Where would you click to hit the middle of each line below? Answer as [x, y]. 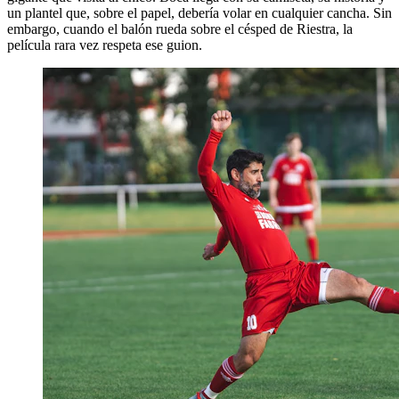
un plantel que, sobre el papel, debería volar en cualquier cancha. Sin [199, 12]
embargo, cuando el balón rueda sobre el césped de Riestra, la [180, 28]
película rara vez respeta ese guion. [105, 45]
